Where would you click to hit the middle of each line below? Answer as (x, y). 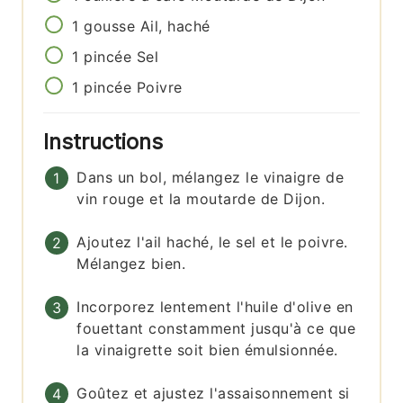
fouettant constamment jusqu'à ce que (216, 328)
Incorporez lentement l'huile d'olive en (215, 306)
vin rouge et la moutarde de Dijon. (201, 198)
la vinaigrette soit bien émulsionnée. (207, 349)
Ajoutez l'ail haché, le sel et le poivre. (212, 242)
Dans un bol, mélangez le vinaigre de (210, 177)
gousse (110, 26)
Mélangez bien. (131, 263)
